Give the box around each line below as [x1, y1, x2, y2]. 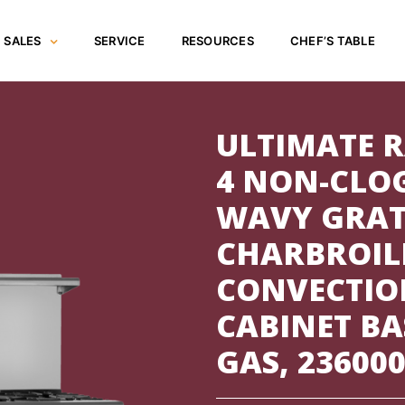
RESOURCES [181, 33, 254, 48]
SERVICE [93, 33, 146, 48]
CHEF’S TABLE [289, 33, 375, 48]
